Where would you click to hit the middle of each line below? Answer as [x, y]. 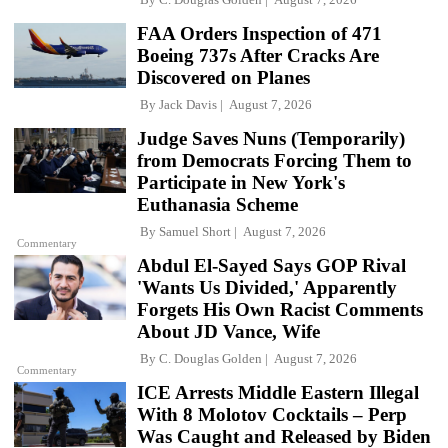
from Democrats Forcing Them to [274, 160]
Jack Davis [188, 104]
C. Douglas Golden [210, 358]
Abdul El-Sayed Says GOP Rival [271, 265]
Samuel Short [195, 231]
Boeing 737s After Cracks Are [258, 55]
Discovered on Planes [223, 77]
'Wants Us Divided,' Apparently [267, 287]
